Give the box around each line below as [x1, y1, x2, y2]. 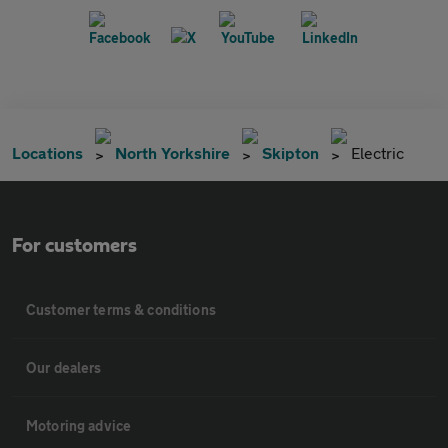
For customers [12, 236, 137, 256]
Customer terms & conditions [26, 301, 216, 318]
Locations [12, 143, 83, 162]
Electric [351, 143, 404, 162]
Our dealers [26, 359, 102, 376]
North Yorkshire [115, 143, 230, 162]
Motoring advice [26, 417, 132, 434]
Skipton [262, 143, 319, 162]
